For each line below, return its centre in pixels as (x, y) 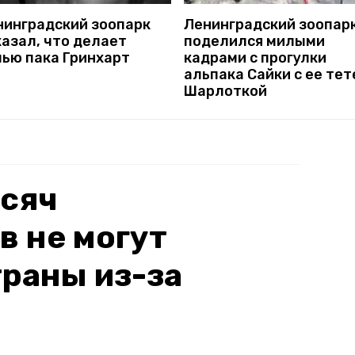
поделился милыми (254, 41)
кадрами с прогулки (255, 57)
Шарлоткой (225, 91)
